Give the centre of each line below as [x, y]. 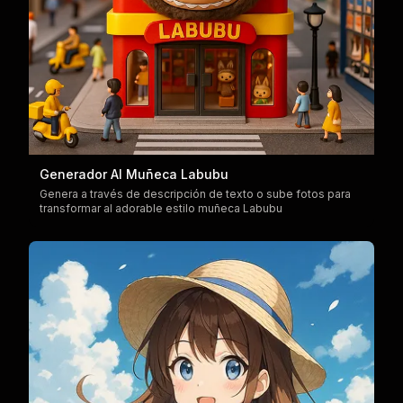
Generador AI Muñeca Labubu [134, 174]
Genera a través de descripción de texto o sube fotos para [195, 194]
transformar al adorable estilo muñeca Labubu [161, 208]
